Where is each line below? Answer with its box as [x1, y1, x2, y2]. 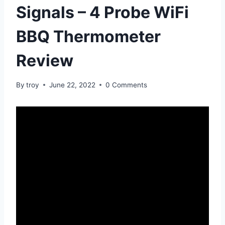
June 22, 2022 [49, 80, 96, 89]
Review [16, 50, 73, 70]
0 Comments [105, 80, 148, 89]
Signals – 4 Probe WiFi [16, 2, 189, 22]
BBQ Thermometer [16, 26, 161, 46]
